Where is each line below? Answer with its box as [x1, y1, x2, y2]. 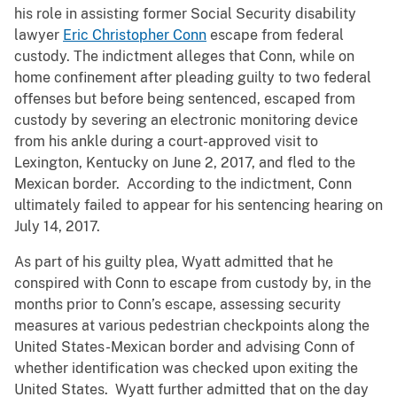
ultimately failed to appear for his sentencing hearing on [14, 197, 383, 214]
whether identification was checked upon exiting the [14, 360, 358, 378]
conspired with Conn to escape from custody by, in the [14, 275, 371, 292]
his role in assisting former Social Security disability [14, 5, 356, 23]
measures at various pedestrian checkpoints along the [14, 317, 370, 335]
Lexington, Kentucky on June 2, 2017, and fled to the [14, 154, 355, 172]
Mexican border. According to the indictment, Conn [14, 175, 352, 193]
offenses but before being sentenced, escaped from [14, 90, 355, 108]
